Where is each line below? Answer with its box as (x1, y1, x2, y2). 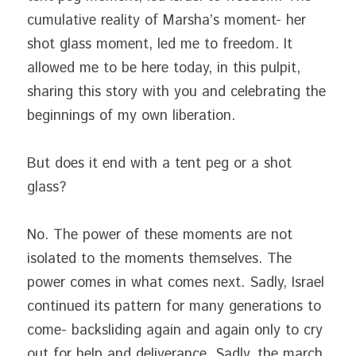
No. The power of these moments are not (27, 225, 292, 246)
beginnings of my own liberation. (27, 106, 235, 126)
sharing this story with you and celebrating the (27, 82, 326, 103)
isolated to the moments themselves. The (27, 249, 292, 269)
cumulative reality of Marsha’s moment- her (27, 10, 306, 31)
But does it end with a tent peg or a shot (27, 153, 292, 174)
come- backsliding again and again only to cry (27, 320, 323, 341)
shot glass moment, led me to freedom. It (27, 34, 292, 55)
